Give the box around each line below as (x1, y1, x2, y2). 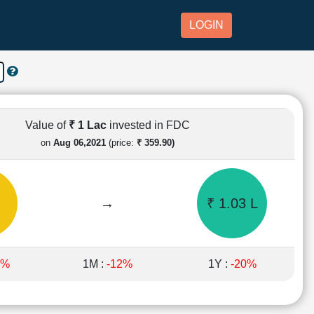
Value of (25, 118, 69, 131)
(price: (105, 137, 137, 148)
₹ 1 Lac (68, 118, 109, 131)
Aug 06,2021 (53, 137, 106, 148)
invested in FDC (109, 118, 190, 131)
